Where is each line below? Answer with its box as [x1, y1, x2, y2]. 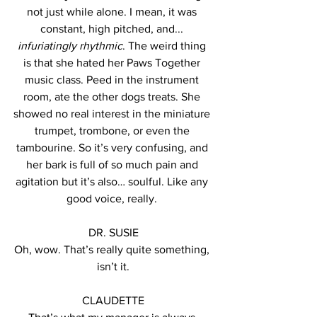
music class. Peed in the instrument [25, 74, 202, 86]
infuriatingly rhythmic [18, 40, 122, 52]
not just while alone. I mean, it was [27, 6, 200, 18]
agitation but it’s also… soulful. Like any [16, 175, 211, 188]
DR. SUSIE [88, 226, 139, 238]
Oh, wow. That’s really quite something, [14, 243, 212, 255]
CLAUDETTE [82, 294, 144, 306]
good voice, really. [67, 192, 160, 204]
